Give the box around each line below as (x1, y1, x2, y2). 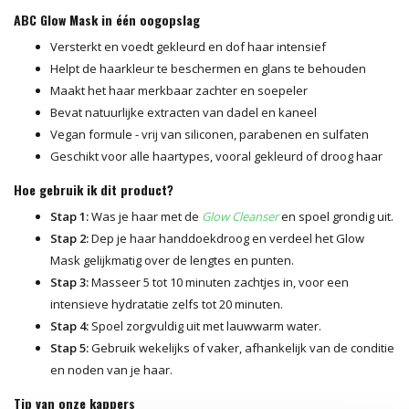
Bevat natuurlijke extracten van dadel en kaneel (50, 103, 317, 121)
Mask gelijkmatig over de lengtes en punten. (50, 251, 294, 268)
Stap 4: (50, 317, 89, 334)
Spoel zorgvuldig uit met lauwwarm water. (89, 317, 321, 334)
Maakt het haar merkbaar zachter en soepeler (50, 81, 308, 99)
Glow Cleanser (202, 207, 278, 225)
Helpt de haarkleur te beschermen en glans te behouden (50, 59, 366, 77)
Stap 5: (50, 339, 89, 356)
